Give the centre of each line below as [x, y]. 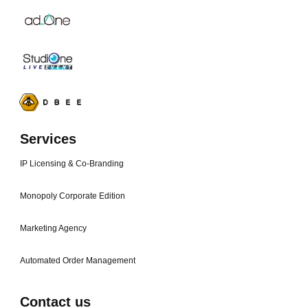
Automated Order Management [78, 261]
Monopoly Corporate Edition [73, 196]
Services [48, 139]
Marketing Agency [53, 229]
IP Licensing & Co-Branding [72, 164]
